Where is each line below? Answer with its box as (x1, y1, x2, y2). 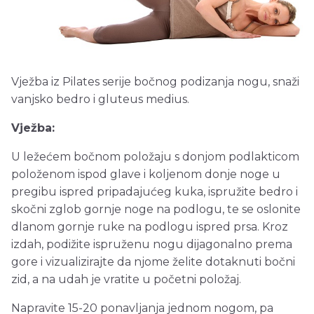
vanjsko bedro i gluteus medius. (11, 93, 189, 107)
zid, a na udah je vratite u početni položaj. (11, 273, 241, 287)
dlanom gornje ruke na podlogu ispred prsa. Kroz (11, 220, 288, 234)
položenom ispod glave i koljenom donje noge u (11, 168, 280, 182)
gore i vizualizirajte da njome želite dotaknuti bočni (11, 255, 295, 269)
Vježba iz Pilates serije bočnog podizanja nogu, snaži (11, 75, 299, 89)
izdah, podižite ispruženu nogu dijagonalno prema (11, 238, 292, 252)
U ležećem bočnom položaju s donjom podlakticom (11, 150, 299, 164)
